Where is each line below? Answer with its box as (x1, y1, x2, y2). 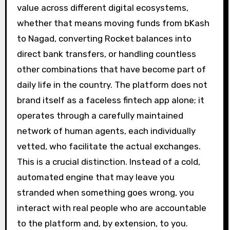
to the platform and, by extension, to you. (16, 218, 188, 228)
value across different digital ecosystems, (16, 2, 188, 13)
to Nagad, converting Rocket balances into (16, 33, 191, 44)
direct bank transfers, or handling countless (16, 48, 196, 59)
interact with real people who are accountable (16, 202, 206, 213)
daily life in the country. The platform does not (16, 79, 207, 90)
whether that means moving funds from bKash (16, 17, 209, 28)
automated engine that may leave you (16, 171, 175, 182)
